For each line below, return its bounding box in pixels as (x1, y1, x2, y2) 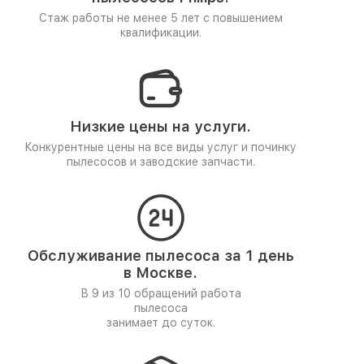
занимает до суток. (106, 316, 215, 329)
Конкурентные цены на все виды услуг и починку (24, 141, 297, 154)
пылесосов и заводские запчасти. (66, 155, 255, 168)
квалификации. (119, 26, 201, 39)
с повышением (202, 11, 283, 24)
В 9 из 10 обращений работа (80, 287, 241, 300)
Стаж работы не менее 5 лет (38, 11, 203, 24)
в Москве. (123, 264, 197, 281)
